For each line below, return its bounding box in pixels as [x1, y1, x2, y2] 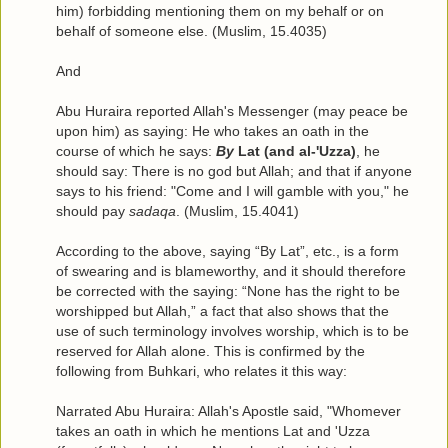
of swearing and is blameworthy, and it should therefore [56, 263, 406, 280]
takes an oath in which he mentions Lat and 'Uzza [56, 423, 370, 440]
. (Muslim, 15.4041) [176, 203, 299, 220]
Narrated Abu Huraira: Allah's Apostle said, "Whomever [56, 403, 401, 420]
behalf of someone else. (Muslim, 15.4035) [56, 23, 327, 40]
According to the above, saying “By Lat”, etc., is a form [56, 243, 399, 260]
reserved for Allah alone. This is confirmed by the [56, 343, 365, 360]
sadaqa [129, 203, 176, 220]
